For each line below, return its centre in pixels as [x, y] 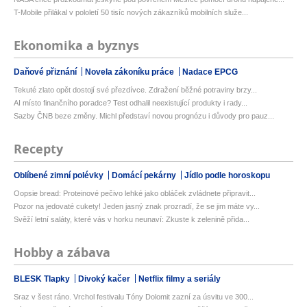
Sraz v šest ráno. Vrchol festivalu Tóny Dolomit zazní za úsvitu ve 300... [134, 297]
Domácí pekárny [145, 176]
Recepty [38, 149]
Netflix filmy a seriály [180, 279]
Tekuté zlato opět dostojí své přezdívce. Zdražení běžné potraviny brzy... [135, 90]
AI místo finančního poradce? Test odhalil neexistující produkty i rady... [131, 103]
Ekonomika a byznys [76, 46]
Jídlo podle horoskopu [227, 176]
